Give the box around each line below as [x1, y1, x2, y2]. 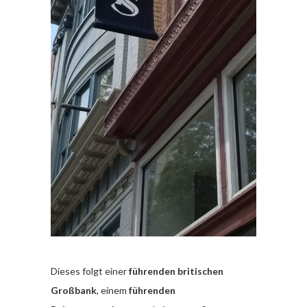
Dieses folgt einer [51, 265, 129, 277]
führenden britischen [129, 265, 223, 277]
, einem [97, 284, 129, 296]
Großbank [51, 284, 97, 296]
